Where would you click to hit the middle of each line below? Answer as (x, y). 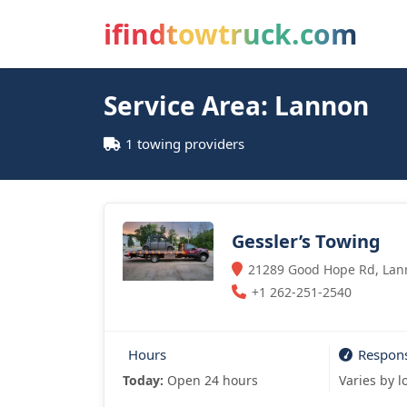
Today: (143, 380)
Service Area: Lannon (236, 105)
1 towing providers (185, 144)
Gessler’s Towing (306, 241)
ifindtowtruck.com (230, 34)
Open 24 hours (211, 380)
